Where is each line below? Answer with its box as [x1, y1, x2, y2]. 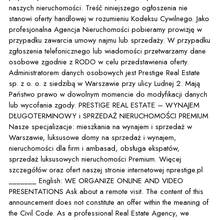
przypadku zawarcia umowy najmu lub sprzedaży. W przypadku [9, 35, 210, 46]
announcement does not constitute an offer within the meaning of [9, 197, 209, 208]
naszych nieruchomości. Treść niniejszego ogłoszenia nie [9, 2, 85, 13]
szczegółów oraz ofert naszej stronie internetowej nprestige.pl [9, 165, 203, 175]
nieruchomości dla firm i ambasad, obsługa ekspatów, [9, 143, 180, 154]
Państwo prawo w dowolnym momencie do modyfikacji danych [9, 89, 207, 100]
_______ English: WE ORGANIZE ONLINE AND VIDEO [9, 175, 65, 186]
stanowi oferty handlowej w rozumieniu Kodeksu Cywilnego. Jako [9, 13, 209, 24]
